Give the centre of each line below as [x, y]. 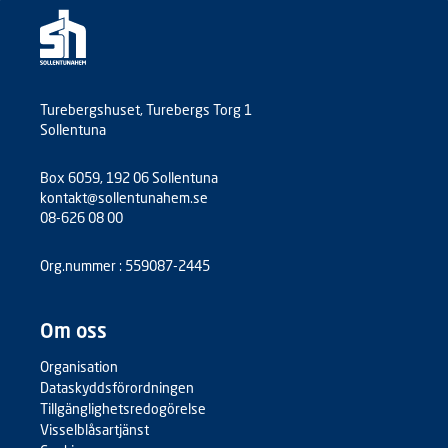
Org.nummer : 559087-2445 [125, 265]
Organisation [79, 366]
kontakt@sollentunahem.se [124, 197]
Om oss [73, 330]
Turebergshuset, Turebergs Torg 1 [146, 109]
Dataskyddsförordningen [117, 387]
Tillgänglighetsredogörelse [123, 408]
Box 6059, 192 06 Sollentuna [129, 177]
